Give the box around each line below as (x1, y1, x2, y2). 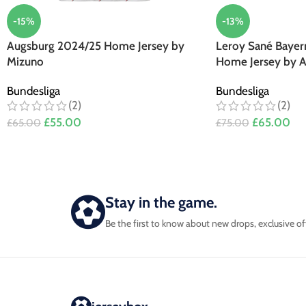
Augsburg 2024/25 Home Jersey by (7, 38, 184, 53)
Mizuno (7, 54, 44, 68)
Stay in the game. (105, 193, 217, 212)
